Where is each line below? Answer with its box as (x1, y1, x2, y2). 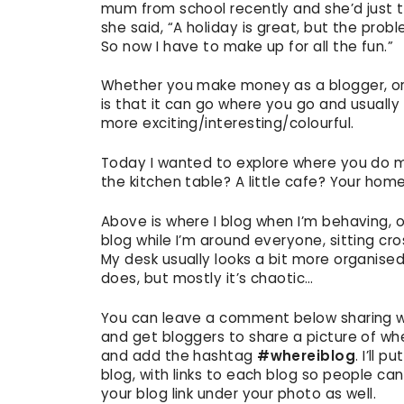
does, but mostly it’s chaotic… (101, 269, 314, 289)
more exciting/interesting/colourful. (101, 114, 354, 133)
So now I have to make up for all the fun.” (101, 36, 394, 56)
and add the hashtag (101, 345, 258, 365)
